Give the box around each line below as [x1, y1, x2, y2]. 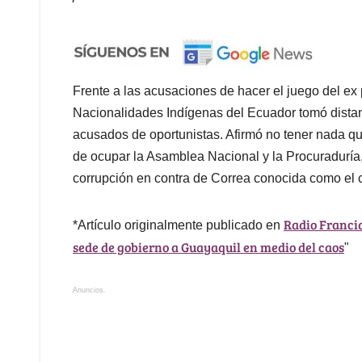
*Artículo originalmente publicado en [73, 218, 284, 233]
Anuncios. [73, 286, 106, 295]
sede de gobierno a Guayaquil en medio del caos [73, 238, 344, 256]
